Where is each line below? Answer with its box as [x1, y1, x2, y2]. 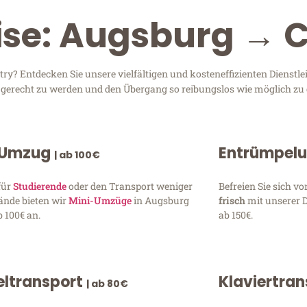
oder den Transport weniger [66, 180, 193, 193]
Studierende [13, 180, 67, 193]
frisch [218, 194, 247, 208]
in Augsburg [132, 194, 190, 208]
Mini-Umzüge [69, 194, 132, 208]
